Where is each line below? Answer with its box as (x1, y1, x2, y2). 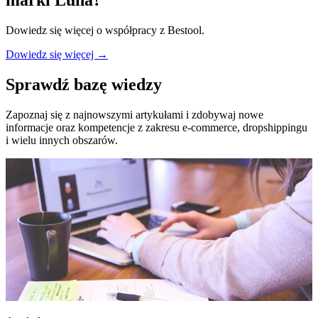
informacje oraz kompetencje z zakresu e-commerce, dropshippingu (6, 121, 307, 133)
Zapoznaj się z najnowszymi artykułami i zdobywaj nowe (6, 108, 263, 121)
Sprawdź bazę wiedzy (6, 75, 162, 94)
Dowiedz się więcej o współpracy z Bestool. (6, 24, 204, 37)
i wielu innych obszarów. (6, 133, 118, 146)
